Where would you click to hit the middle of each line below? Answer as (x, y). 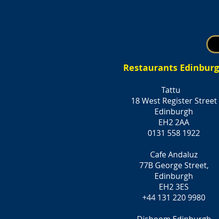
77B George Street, (174, 165)
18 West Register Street (174, 101)
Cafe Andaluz (174, 154)
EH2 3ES (174, 187)
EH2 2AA (174, 122)
